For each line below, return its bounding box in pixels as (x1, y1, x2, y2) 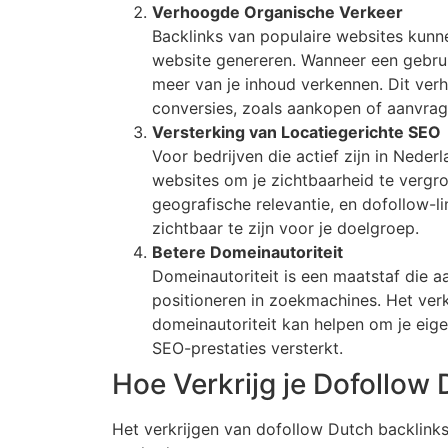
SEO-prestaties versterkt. (152, 338, 343, 359)
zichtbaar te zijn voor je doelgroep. (152, 218, 419, 239)
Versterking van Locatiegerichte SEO (152, 122, 441, 143)
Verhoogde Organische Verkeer (152, 2, 403, 23)
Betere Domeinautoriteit (152, 242, 343, 263)
